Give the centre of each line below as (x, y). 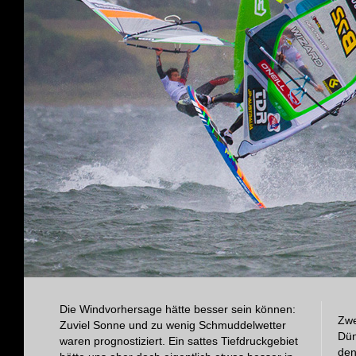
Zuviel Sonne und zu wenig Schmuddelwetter (172, 325)
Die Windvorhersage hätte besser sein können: (177, 309)
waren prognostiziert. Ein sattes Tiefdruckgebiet (178, 341)
